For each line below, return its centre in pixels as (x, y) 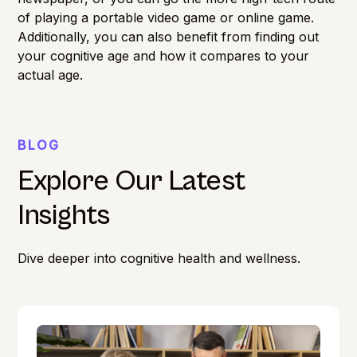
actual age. (51, 75)
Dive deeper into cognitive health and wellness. (159, 258)
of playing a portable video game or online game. (166, 17)
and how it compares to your (220, 55)
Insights (64, 215)
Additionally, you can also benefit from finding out (169, 36)
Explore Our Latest (132, 181)
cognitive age (90, 55)
